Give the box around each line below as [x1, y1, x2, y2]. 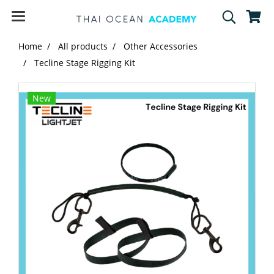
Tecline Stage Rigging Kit [34, 57, 135, 68]
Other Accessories [124, 40, 198, 52]
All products [58, 40, 108, 52]
